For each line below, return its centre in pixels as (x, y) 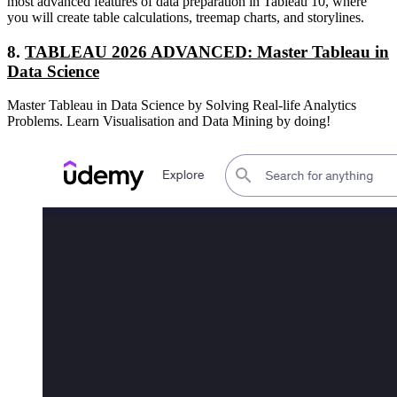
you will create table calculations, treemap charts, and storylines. (186, 17)
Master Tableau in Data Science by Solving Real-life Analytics (182, 105)
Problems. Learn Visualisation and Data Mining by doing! (169, 121)
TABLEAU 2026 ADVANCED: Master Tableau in (207, 51)
